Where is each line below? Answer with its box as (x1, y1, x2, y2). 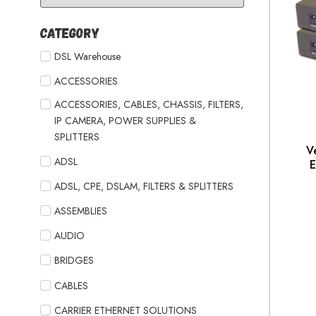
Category (40, 24, 100, 42)
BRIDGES (54, 253, 94, 268)
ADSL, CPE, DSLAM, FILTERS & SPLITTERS (54, 178, 233, 193)
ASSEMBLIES (54, 204, 107, 219)
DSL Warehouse (54, 49, 121, 63)
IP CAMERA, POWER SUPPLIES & (54, 113, 196, 128)
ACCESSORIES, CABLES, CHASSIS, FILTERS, (54, 97, 243, 111)
